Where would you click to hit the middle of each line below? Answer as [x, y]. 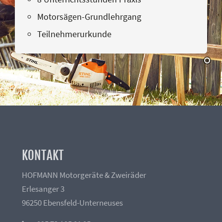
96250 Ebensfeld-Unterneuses [72, 203]
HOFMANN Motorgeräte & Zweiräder [84, 175]
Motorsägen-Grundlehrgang [89, 17]
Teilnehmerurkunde [75, 34]
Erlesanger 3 [43, 189]
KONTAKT [43, 156]
